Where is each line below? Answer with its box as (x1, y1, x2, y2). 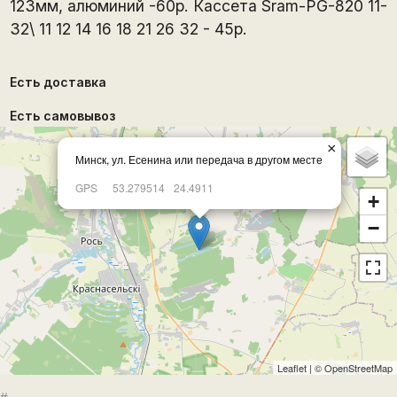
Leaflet (277, 360, 307, 375)
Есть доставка (9, 74, 106, 90)
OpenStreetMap (324, 360, 393, 375)
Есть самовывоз (9, 107, 115, 123)
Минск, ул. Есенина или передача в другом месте (75, 152, 323, 167)
